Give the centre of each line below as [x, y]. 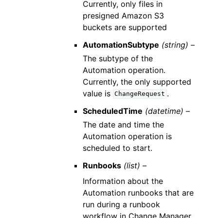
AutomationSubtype [121, 45]
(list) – [135, 165]
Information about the [123, 181]
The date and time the [123, 124]
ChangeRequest [140, 94]
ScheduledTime [112, 111]
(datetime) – [167, 111]
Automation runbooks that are [138, 192]
